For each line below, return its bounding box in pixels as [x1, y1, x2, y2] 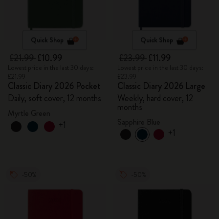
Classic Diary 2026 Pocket [8, 80, 101, 92]
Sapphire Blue [117, 116, 160, 128]
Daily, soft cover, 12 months [8, 92, 101, 105]
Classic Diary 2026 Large [117, 80, 205, 92]
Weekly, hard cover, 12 [117, 92, 193, 105]
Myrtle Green [8, 108, 50, 119]
